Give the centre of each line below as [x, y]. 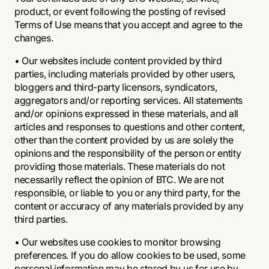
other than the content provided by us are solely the [124, 140]
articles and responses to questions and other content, [130, 127]
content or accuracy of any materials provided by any [129, 206]
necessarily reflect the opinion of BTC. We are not [119, 180]
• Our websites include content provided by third [118, 61]
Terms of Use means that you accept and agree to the [128, 25]
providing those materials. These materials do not [120, 166]
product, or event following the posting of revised [120, 11]
